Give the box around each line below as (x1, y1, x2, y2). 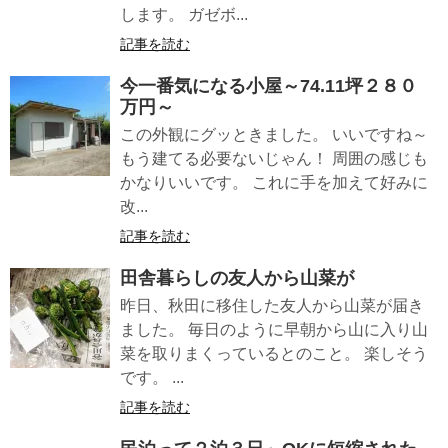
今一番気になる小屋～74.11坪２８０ (120, 76, 417, 96)
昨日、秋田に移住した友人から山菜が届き (120, 297, 424, 314)
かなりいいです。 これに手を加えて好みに (120, 174, 428, 191)
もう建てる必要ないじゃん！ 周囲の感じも (120, 150, 428, 167)
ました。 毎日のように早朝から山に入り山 (120, 321, 428, 338)
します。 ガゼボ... (120, 6, 248, 23)
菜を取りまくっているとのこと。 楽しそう (120, 345, 428, 362)
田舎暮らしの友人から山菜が (120, 268, 354, 288)
